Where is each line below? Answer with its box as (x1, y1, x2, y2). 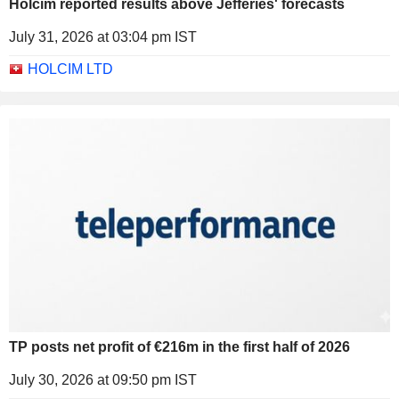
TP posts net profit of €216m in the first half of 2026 (9, 339, 350, 355)
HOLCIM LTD (28, 61, 113, 77)
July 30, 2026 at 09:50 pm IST (9, 372, 197, 388)
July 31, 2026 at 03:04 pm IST (9, 28, 197, 45)
